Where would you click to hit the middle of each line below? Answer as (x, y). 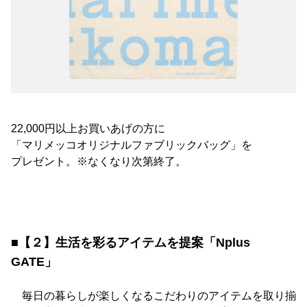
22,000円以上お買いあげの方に (88, 128)
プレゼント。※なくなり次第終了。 (99, 161)
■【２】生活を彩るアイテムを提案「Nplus (131, 242)
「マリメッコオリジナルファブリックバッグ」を (132, 145)
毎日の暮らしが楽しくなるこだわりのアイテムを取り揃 (153, 295)
